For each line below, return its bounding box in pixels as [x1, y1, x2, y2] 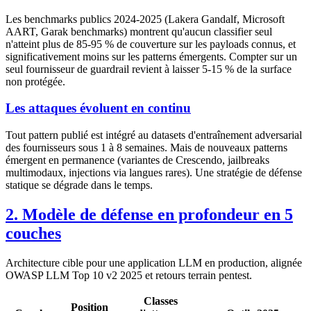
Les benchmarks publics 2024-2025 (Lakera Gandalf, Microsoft [6, 12, 285, 25]
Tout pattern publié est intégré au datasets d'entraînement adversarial [6, 129, 302, 141]
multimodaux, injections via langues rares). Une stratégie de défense [6, 167, 302, 178]
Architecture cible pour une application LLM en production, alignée [6, 256, 302, 269]
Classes [144, 294, 178, 307]
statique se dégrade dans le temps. [6, 179, 153, 191]
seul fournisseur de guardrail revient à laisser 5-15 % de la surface [6, 62, 292, 75]
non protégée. [6, 75, 65, 87]
